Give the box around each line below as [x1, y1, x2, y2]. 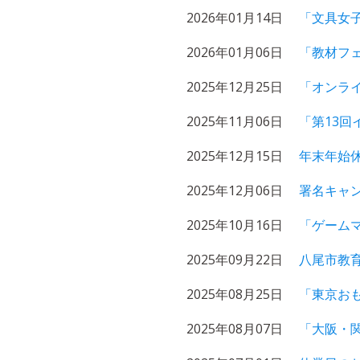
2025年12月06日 [186, 182, 283, 199]
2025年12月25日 [186, 78, 283, 96]
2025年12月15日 [186, 147, 283, 165]
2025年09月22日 [186, 251, 283, 268]
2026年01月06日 [186, 43, 283, 61]
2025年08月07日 [186, 320, 283, 337]
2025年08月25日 [186, 285, 283, 303]
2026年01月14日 [186, 9, 283, 27]
